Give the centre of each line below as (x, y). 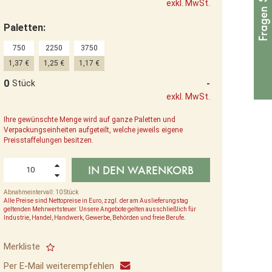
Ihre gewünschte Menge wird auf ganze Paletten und (90, 119)
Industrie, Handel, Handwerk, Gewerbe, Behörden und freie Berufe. (95, 217)
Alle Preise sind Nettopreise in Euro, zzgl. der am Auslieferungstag (96, 200)
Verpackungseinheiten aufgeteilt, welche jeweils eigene (93, 130)
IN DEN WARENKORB (141, 170)
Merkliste (22, 246)
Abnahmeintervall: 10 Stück (41, 192)
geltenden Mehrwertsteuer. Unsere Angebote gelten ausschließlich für (100, 209)
